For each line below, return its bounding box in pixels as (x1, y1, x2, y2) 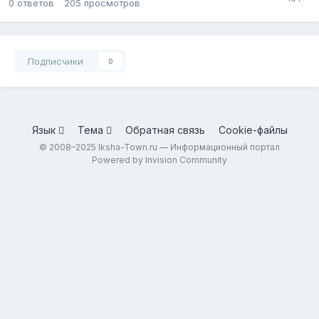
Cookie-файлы (218, 123, 288, 136)
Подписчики (28, 55, 83, 67)
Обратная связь (125, 123, 205, 136)
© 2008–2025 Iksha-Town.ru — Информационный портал (39, 141, 280, 152)
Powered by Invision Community (92, 154, 227, 165)
